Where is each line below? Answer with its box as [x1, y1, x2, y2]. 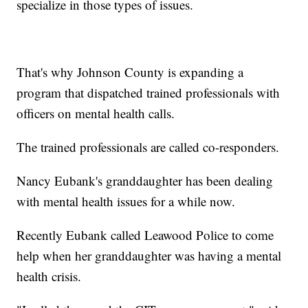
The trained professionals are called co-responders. [16, 138, 284, 156]
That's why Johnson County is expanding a [16, 63, 244, 81]
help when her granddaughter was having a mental [16, 247, 282, 265]
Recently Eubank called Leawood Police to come [16, 226, 274, 244]
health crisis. [16, 267, 86, 285]
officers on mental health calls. [16, 104, 179, 122]
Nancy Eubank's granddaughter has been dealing [16, 172, 274, 190]
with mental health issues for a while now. [16, 192, 240, 210]
